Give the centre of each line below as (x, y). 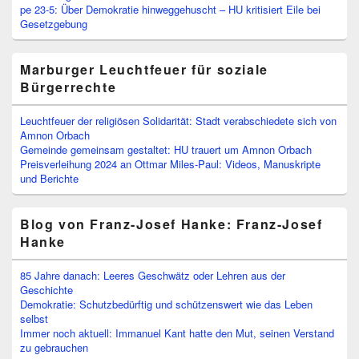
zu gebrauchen (54, 348)
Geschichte (46, 290)
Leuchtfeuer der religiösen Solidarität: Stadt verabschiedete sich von (178, 121)
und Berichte (49, 179)
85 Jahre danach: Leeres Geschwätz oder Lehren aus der (153, 276)
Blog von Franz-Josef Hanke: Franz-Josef (171, 224)
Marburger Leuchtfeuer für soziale (144, 70)
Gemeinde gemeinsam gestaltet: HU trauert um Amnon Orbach (166, 150)
